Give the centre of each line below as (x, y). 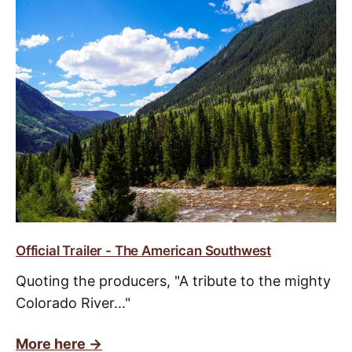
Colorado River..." (73, 302)
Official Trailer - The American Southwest (144, 250)
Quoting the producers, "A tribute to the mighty (173, 280)
